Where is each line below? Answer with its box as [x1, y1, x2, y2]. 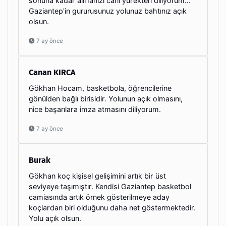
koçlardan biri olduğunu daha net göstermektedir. [29, 203, 196, 212]
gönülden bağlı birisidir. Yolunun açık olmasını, [29, 94, 183, 103]
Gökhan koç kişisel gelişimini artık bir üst [29, 171, 166, 180]
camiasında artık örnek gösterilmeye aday [29, 192, 169, 201]
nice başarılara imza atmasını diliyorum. [29, 104, 161, 114]
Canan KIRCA [29, 67, 75, 77]
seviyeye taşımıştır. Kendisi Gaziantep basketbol [29, 182, 191, 191]
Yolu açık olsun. [29, 213, 81, 222]
